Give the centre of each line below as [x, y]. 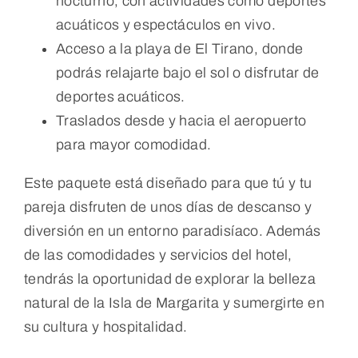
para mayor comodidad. [133, 144]
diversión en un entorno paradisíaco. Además [172, 231]
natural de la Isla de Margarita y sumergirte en [174, 302]
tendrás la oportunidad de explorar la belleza [170, 278]
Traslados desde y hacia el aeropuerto [181, 120]
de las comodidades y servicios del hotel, [158, 255]
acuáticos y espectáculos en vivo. [165, 24]
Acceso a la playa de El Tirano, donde [179, 48]
